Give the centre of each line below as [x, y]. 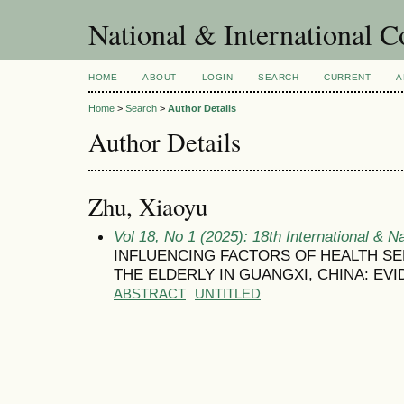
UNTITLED [228, 294]
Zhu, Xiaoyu [148, 206]
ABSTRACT [150, 294]
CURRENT [348, 77]
